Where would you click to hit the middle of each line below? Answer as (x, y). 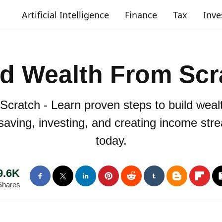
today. (111, 140)
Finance (141, 15)
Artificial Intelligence (65, 15)
